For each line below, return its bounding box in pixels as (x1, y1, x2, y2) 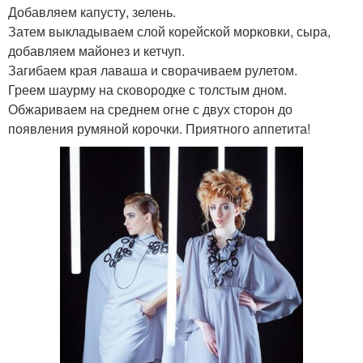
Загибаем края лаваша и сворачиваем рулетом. (8, 61, 297, 80)
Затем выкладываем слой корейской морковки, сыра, (8, 22, 331, 41)
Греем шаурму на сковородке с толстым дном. (8, 80, 287, 100)
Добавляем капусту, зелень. (8, 2, 176, 22)
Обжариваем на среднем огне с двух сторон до (8, 100, 293, 119)
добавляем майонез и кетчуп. (8, 41, 185, 61)
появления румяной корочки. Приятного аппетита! (8, 119, 310, 139)
